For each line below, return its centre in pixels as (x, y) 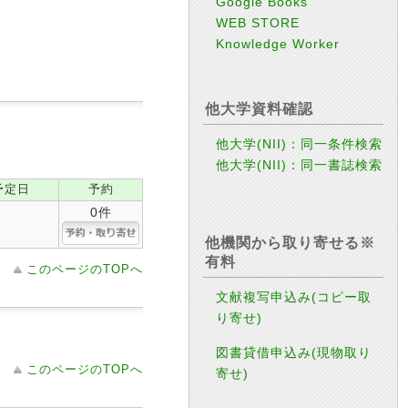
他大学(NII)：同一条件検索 (300, 144)
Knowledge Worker (278, 44)
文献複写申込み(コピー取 (294, 297)
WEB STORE (258, 23)
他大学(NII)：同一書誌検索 (300, 165)
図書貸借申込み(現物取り (294, 352)
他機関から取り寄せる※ (290, 243)
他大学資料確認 (259, 109)
